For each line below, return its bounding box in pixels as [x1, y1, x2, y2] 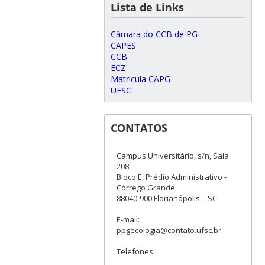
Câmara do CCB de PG [110, 28, 198, 40]
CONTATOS [110, 121, 167, 135]
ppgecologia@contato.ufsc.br [116, 225, 221, 236]
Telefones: [116, 246, 155, 257]
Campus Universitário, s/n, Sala [116, 150, 229, 161]
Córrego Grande [116, 182, 175, 193]
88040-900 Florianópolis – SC [116, 193, 217, 204]
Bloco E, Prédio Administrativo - [116, 172, 227, 183]
